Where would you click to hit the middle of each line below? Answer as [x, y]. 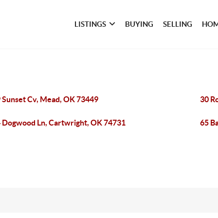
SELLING [178, 24]
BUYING [139, 24]
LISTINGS [91, 24]
